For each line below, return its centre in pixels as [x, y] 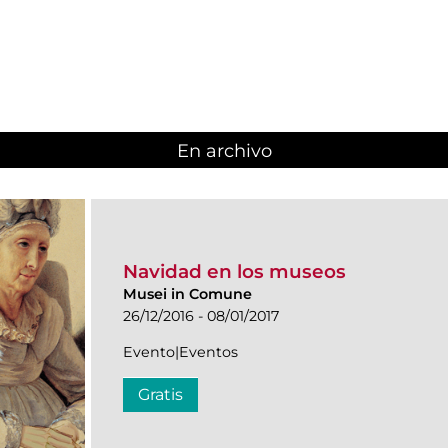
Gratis [160, 395]
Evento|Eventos [180, 352]
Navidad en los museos [234, 272]
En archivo [224, 150]
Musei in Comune [187, 294]
